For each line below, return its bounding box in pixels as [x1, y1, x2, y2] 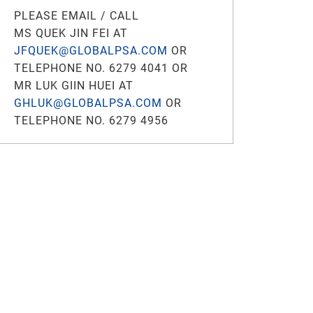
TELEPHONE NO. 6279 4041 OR [14, 61, 188, 75]
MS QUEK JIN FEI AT [14, 27, 128, 40]
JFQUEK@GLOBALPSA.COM [14, 44, 168, 57]
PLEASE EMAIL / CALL [14, 9, 139, 22]
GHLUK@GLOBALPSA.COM [14, 96, 162, 110]
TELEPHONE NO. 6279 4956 [14, 114, 168, 127]
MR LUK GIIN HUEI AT [14, 79, 133, 92]
